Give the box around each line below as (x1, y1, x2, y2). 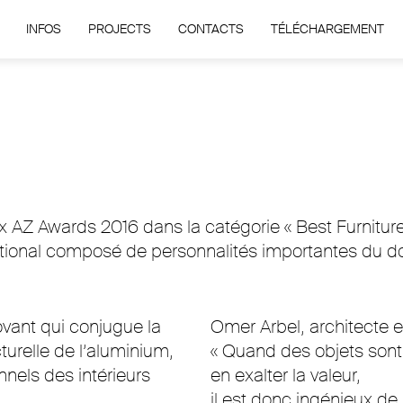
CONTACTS (177, 21, 244, 37)
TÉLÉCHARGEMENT (270, 21, 384, 37)
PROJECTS (87, 21, 151, 37)
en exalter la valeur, (210, 363, 361, 387)
